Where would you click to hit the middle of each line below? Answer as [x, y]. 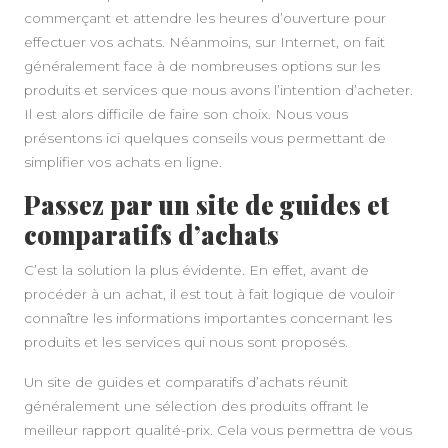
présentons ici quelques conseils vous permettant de [205, 137]
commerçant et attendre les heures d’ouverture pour [205, 17]
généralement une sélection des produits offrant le [196, 405]
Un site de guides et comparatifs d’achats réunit [186, 381]
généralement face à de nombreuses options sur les [202, 65]
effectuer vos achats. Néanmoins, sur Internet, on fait [204, 41]
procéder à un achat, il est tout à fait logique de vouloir [209, 293]
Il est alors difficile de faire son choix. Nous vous [186, 113]
